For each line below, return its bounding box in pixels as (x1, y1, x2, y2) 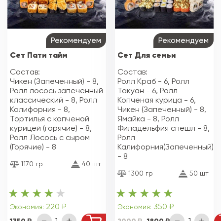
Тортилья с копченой (10, 113, 89, 123)
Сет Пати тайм (10, 49, 68, 60)
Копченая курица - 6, (117, 95, 196, 105)
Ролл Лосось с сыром (10, 132, 90, 142)
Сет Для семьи (117, 49, 176, 60)
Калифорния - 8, (10, 104, 70, 114)
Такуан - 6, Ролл (117, 85, 178, 95)
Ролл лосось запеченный (10, 85, 103, 95)
